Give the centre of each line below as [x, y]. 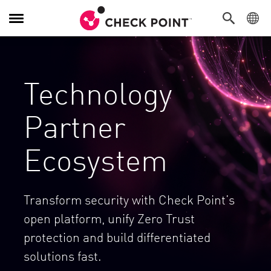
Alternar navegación [51, 24]
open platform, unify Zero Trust [109, 218]
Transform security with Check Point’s [129, 199]
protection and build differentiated [117, 237]
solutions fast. [63, 255]
